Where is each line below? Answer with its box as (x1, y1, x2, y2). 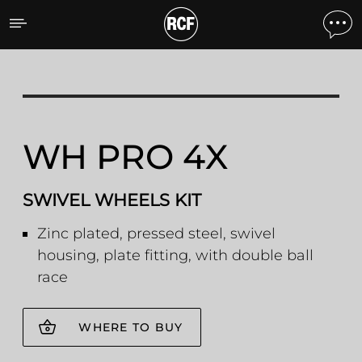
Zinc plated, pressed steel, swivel (37, 225, 276, 242)
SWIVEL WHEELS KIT (23, 190, 201, 210)
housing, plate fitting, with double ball (37, 246, 314, 264)
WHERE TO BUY (78, 320, 183, 335)
